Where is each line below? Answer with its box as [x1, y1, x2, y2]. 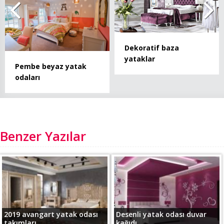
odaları [15, 72, 40, 82]
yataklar [124, 53, 155, 63]
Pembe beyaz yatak [15, 61, 86, 71]
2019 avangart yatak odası [4, 209, 98, 219]
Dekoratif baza [124, 42, 179, 52]
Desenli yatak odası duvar [115, 209, 206, 219]
